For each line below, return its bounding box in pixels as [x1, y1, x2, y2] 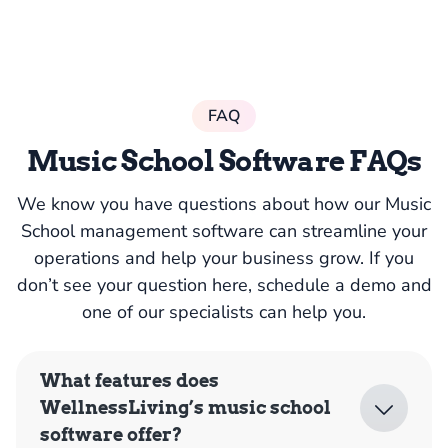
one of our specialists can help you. [82, 300, 366, 325]
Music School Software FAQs [26, 144, 422, 179]
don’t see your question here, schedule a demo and [16, 273, 432, 298]
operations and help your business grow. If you [34, 246, 414, 271]
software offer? [40, 424, 182, 446]
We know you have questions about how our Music [17, 192, 431, 217]
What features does [40, 370, 219, 392]
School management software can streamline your [21, 219, 427, 244]
